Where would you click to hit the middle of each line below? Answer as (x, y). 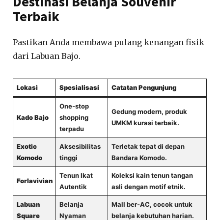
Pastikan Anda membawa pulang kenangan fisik (109, 42)
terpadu (71, 128)
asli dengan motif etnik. (148, 186)
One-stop (74, 106)
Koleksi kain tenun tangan (152, 175)
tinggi (68, 157)
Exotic (27, 146)
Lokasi (27, 87)
